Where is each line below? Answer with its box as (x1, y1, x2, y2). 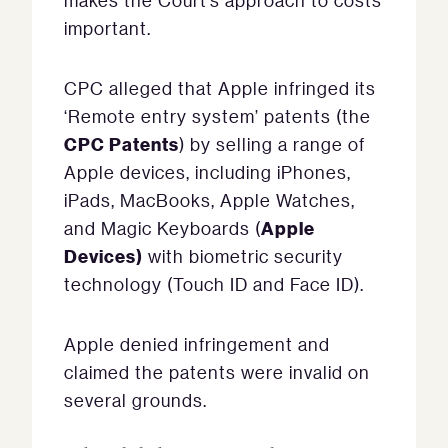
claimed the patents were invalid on (64, 361, 370, 384)
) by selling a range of (179, 133, 365, 156)
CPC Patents (64, 132, 179, 156)
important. (64, 17, 151, 40)
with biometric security (143, 245, 343, 268)
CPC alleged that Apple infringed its (64, 77, 376, 100)
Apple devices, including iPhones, (64, 161, 351, 184)
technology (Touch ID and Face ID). (64, 273, 364, 296)
